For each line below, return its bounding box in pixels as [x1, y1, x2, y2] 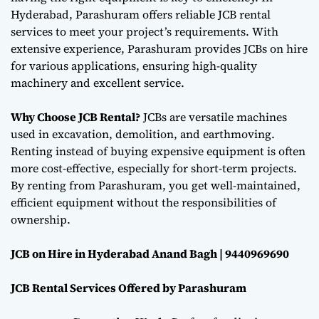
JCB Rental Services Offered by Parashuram [11, 279, 246, 296]
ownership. [11, 211, 70, 227]
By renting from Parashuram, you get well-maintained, [11, 177, 300, 193]
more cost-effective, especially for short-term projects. [11, 159, 297, 176]
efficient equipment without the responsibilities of [11, 194, 276, 210]
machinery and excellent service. [11, 74, 184, 90]
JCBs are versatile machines [140, 108, 287, 125]
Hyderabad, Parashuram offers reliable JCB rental [11, 6, 271, 22]
